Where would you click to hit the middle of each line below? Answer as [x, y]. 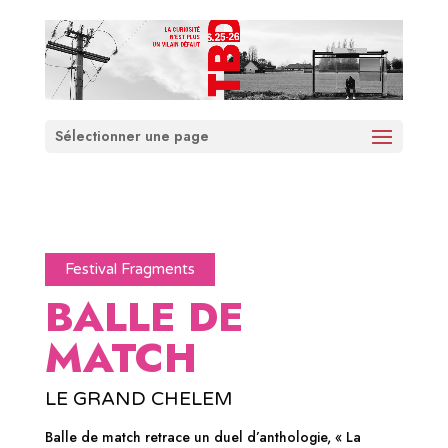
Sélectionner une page [131, 136]
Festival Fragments [129, 269]
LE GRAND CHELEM [138, 399]
